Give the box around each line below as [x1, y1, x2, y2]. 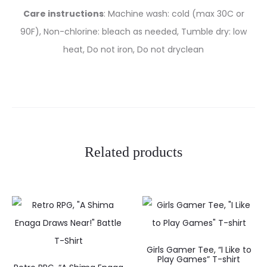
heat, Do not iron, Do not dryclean [63, 44, 204, 55]
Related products [85, 144, 182, 160]
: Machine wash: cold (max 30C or [103, 8, 244, 20]
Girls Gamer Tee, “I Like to [146, 244, 252, 256]
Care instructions [23, 8, 104, 20]
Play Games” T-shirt [157, 253, 240, 265]
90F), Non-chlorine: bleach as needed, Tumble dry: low [20, 26, 247, 38]
